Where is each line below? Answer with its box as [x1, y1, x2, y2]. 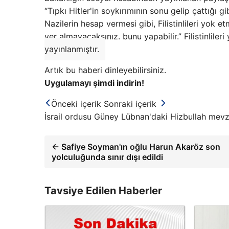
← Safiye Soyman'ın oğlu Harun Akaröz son [52, 142, 220, 152]
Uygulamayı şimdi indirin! [44, 78, 144, 88]
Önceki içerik [51, 99, 101, 109]
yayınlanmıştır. [44, 44, 99, 54]
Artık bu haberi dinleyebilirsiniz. [44, 65, 166, 75]
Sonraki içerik [104, 99, 156, 109]
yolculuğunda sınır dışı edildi [52, 152, 163, 162]
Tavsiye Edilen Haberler [44, 185, 162, 197]
